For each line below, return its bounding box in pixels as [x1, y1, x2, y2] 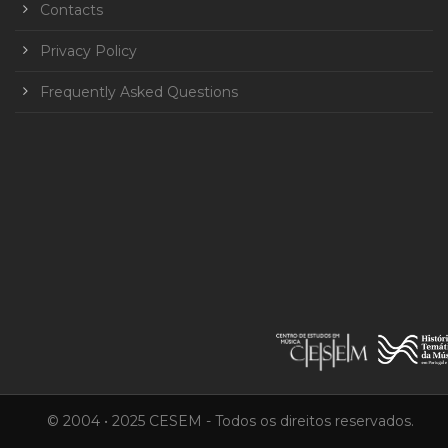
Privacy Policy [40, 42, 137, 61]
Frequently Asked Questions [40, 83, 238, 102]
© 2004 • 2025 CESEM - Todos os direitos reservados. [47, 412, 414, 431]
